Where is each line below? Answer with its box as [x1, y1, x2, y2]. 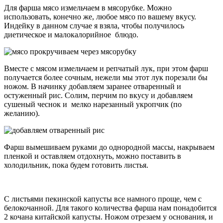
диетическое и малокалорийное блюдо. [4, 30, 138, 39]
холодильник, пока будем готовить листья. [4, 161, 148, 170]
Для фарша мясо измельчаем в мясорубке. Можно [4, 3, 172, 12]
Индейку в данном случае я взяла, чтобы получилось [4, 21, 184, 30]
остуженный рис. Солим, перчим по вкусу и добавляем [4, 91, 193, 100]
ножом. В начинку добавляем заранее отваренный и [4, 82, 181, 91]
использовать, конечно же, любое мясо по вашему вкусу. [4, 12, 196, 21]
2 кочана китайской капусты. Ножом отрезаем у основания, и [4, 213, 213, 222]
